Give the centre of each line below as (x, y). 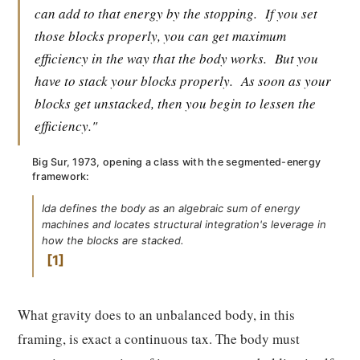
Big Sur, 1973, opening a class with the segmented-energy (176, 162)
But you (297, 58)
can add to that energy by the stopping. (146, 13)
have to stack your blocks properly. (134, 81)
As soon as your (286, 81)
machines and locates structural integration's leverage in (184, 224)
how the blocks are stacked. (113, 240)
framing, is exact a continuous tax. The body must (159, 339)
